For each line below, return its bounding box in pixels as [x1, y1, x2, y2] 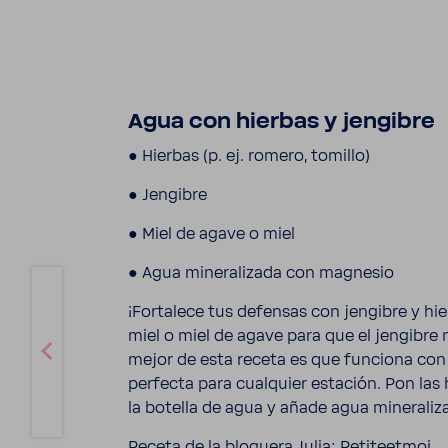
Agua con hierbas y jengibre [128, 109, 435, 134]
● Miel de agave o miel [128, 224, 295, 243]
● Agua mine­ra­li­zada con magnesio [128, 263, 394, 282]
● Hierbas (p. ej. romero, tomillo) [128, 146, 370, 165]
